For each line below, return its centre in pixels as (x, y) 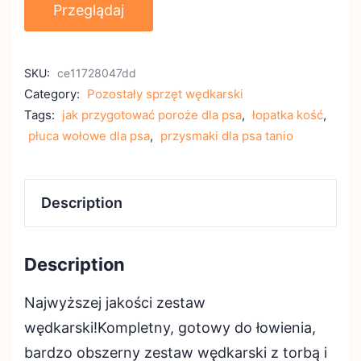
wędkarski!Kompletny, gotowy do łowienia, (170, 327)
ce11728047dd (97, 73)
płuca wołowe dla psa (89, 135)
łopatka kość (288, 114)
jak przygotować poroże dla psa (152, 114)
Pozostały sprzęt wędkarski (165, 93)
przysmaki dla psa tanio (227, 135)
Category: (54, 93)
